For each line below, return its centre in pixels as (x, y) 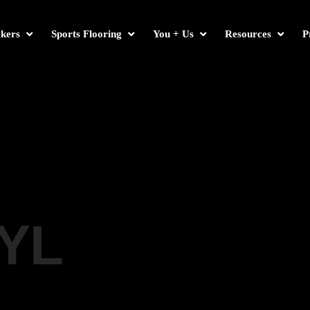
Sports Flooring (86, 34)
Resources (248, 34)
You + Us (173, 34)
